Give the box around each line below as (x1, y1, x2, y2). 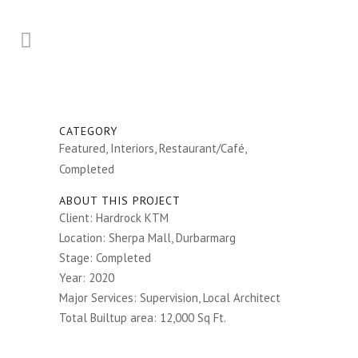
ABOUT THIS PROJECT (59, 193, 181, 208)
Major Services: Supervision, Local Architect (59, 290, 280, 305)
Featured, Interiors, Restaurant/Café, (59, 141, 246, 156)
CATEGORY (59, 124, 117, 138)
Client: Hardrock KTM (59, 210, 169, 225)
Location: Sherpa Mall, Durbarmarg (59, 230, 236, 245)
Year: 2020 (59, 270, 114, 285)
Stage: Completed (59, 250, 151, 265)
